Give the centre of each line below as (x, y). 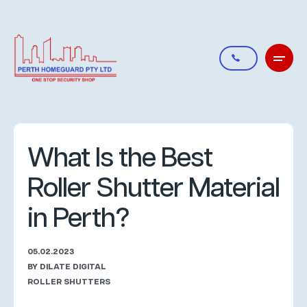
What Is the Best (120, 159)
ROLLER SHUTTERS (69, 282)
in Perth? (78, 219)
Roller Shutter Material (153, 189)
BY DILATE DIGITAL (67, 267)
